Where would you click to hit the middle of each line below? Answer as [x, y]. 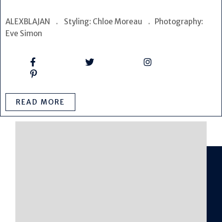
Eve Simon [36, 34]
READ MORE [40, 102]
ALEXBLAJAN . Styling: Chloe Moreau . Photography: [104, 22]
